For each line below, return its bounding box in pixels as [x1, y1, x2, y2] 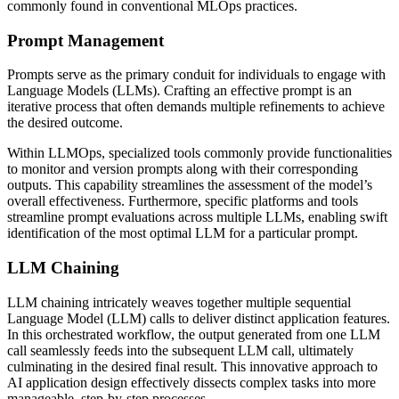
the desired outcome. [7, 115, 123, 131]
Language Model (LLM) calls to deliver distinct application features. [7, 310, 390, 326]
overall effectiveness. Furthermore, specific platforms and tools [7, 193, 358, 209]
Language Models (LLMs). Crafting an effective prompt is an [7, 83, 352, 99]
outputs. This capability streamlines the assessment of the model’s [7, 177, 372, 193]
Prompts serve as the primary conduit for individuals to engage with [7, 67, 386, 83]
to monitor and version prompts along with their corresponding [7, 161, 358, 177]
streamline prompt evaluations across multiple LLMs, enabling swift [7, 209, 387, 225]
